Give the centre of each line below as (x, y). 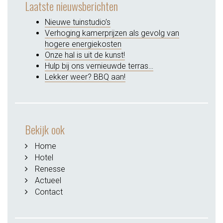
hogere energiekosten (83, 44)
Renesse (50, 169)
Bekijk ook (45, 129)
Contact (49, 192)
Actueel (48, 181)
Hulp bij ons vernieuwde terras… (99, 66)
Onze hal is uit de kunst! (85, 55)
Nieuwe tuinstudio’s (78, 22)
